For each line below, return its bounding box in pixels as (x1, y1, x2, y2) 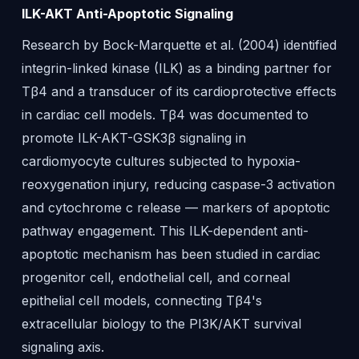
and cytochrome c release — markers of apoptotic (21, 200, 330, 216)
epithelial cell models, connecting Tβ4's (21, 292, 262, 309)
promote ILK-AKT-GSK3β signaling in (21, 130, 246, 146)
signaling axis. (21, 339, 104, 355)
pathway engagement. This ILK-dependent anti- (21, 223, 309, 239)
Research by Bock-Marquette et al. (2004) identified (21, 37, 337, 53)
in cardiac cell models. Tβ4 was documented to (21, 107, 309, 123)
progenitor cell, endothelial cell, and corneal (21, 269, 290, 285)
